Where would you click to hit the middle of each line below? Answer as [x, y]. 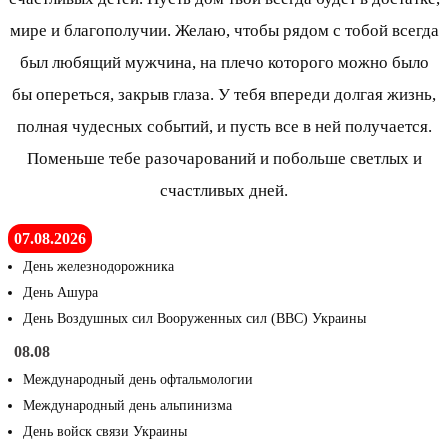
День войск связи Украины [105, 432]
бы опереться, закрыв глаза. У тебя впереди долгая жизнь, [224, 95]
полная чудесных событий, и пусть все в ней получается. [224, 127]
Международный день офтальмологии [138, 380]
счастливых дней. [224, 191]
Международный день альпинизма [127, 406]
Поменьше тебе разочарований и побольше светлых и [224, 159]
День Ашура [60, 293]
